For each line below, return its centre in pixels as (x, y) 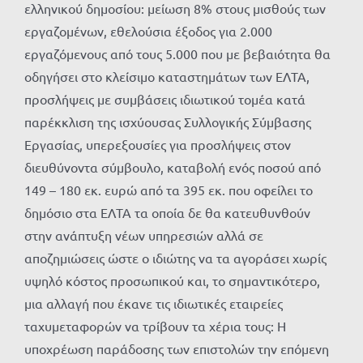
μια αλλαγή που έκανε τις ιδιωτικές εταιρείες (154, 303)
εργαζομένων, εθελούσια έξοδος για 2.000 (148, 31)
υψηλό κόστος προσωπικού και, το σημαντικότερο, (172, 281)
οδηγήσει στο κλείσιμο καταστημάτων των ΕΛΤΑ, (167, 77)
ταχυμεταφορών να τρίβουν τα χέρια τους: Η (155, 326)
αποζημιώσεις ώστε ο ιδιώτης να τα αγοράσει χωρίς (175, 258)
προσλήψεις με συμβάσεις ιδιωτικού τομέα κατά (165, 99)
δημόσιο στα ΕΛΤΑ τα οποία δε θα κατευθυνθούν (167, 213)
